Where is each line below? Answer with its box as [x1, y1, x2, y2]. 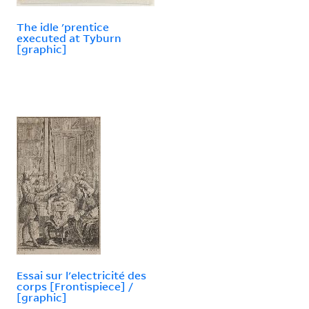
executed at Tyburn [17, 30, 121, 45]
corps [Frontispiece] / [17, 279, 133, 293]
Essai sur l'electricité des [17, 268, 146, 282]
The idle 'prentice [17, 19, 109, 34]
